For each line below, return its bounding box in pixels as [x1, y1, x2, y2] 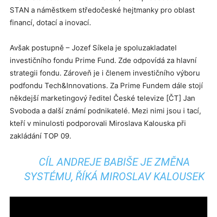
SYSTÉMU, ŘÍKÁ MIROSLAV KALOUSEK [24, 170, 205, 183]
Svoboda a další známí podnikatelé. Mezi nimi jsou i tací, [10, 106, 201, 115]
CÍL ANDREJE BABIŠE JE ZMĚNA [39, 156, 190, 168]
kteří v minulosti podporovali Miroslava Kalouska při [10, 119, 186, 128]
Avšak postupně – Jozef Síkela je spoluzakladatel [10, 43, 177, 52]
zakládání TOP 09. [10, 131, 71, 140]
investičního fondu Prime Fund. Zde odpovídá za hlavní [10, 56, 197, 65]
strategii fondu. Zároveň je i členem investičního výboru [10, 68, 200, 77]
